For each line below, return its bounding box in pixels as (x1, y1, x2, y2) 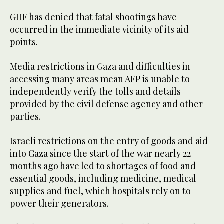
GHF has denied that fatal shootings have (10, 11, 177, 23)
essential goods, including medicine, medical (10, 172, 196, 185)
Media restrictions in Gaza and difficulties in (10, 60, 190, 73)
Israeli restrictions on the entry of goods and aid (10, 135, 208, 147)
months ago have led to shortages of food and (10, 160, 196, 172)
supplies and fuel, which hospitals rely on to (10, 185, 191, 197)
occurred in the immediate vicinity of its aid (10, 23, 189, 36)
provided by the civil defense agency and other (10, 98, 203, 110)
